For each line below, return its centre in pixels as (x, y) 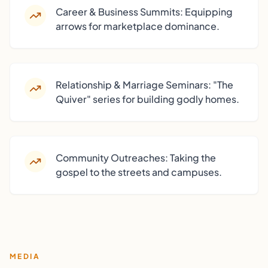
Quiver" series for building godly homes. (147, 99)
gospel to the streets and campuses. (139, 172)
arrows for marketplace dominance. (138, 26)
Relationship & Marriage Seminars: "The (144, 85)
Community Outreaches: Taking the (136, 158)
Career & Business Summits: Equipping (144, 12)
